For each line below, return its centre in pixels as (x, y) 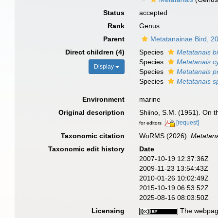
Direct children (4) (95, 52)
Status (114, 13)
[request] (188, 123)
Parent (114, 39)
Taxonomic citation (93, 136)
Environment (104, 99)
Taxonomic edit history (87, 149)
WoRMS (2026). (165, 136)
